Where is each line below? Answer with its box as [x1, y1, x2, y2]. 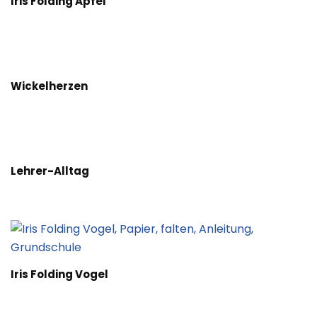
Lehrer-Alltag [11, 163, 89, 178]
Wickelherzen [11, 78, 88, 93]
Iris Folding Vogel [11, 266, 108, 282]
